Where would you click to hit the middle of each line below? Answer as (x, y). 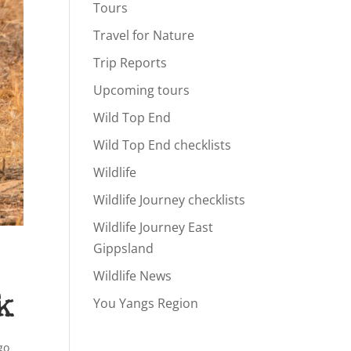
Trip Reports (130, 63)
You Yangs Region (146, 304)
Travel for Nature (144, 36)
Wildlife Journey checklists (170, 200)
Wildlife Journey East (154, 228)
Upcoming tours (142, 90)
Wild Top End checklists (163, 145)
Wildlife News (133, 276)
